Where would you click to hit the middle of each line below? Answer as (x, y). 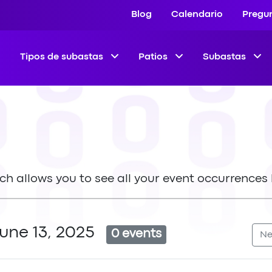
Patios (154, 57)
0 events (136, 234)
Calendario (197, 15)
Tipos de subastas (63, 57)
